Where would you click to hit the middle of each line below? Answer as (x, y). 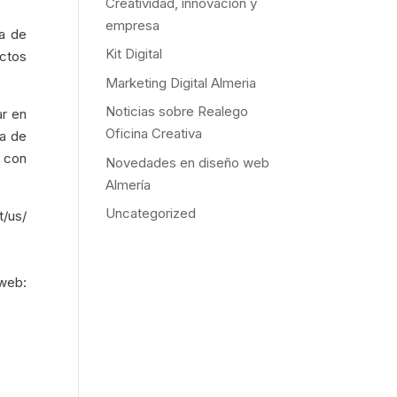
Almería (128, 184)
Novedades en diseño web (188, 162)
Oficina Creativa (154, 134)
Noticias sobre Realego (177, 112)
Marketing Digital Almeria (181, 82)
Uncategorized (151, 214)
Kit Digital (134, 54)
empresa (133, 25)
